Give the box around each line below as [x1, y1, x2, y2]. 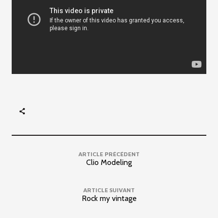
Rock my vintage [81, 193, 137, 203]
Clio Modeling [86, 157, 132, 167]
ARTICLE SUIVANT [83, 186, 135, 194]
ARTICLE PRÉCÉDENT [78, 150, 140, 158]
